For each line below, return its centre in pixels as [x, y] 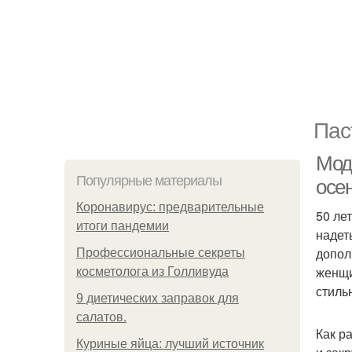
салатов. [101, 317]
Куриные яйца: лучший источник [170, 344]
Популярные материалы [149, 181]
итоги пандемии [123, 226]
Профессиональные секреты [161, 253]
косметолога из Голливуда [152, 271]
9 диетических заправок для [158, 298]
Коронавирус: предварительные [170, 207]
